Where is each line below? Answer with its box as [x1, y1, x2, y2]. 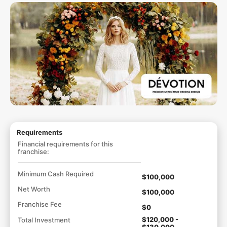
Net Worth [17, 185, 50, 193]
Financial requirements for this [17, 140, 113, 148]
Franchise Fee [17, 200, 62, 208]
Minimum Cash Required [17, 170, 94, 178]
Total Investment [17, 216, 70, 224]
